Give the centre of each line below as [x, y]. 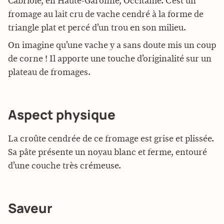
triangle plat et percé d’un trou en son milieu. [97, 28]
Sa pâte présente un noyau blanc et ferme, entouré [107, 152]
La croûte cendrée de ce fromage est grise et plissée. [111, 139]
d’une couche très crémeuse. [64, 166]
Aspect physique [62, 114]
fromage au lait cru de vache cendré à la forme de [106, 14]
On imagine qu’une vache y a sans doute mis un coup [112, 45]
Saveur [30, 208]
